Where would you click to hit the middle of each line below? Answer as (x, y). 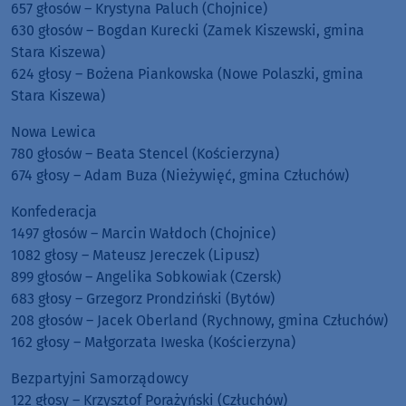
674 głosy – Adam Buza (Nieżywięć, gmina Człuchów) (180, 176)
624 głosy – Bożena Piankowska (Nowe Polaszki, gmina (187, 74)
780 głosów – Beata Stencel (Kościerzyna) (145, 154)
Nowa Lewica (53, 132)
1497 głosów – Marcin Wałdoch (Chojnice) (143, 234)
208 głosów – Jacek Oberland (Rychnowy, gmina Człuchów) (199, 321)
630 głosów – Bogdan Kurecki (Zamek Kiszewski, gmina (188, 31)
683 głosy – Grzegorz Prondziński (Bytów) (143, 299)
